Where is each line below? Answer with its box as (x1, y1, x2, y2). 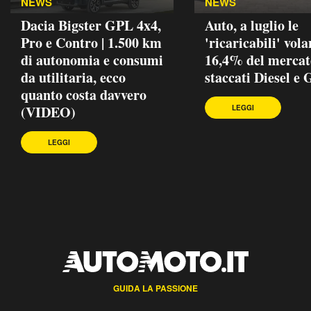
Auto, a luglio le (205, 15, 299, 35)
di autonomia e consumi (21, 49, 163, 70)
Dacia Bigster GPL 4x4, (21, 15, 161, 35)
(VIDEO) (21, 101, 76, 122)
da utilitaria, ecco (21, 67, 126, 87)
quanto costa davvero (21, 84, 146, 105)
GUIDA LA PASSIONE (113, 281, 198, 294)
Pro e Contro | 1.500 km (21, 32, 162, 53)
